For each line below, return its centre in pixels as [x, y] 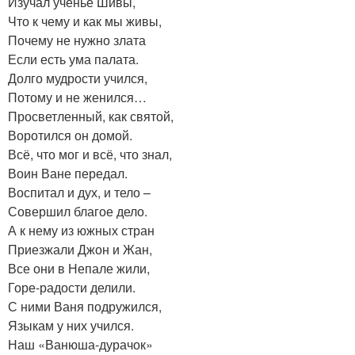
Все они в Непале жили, [79, 269]
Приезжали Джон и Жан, [80, 250]
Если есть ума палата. [73, 59]
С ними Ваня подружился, [85, 307]
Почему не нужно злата [77, 40]
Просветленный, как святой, [91, 116]
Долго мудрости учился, [78, 78]
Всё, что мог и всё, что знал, [90, 155]
